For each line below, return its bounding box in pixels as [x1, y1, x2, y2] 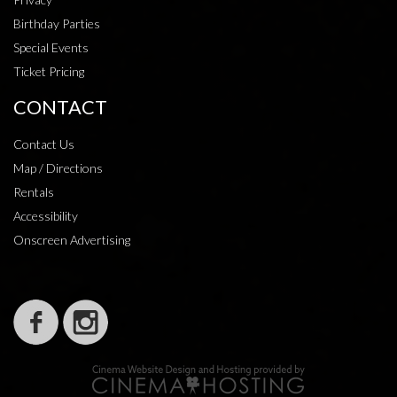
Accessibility [13, 208, 78, 224]
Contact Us [13, 136, 74, 152]
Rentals [13, 184, 54, 200]
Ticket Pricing [13, 64, 84, 80]
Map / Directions [13, 160, 103, 176]
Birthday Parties [13, 16, 100, 32]
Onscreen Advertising [13, 232, 130, 248]
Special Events [13, 40, 89, 56]
